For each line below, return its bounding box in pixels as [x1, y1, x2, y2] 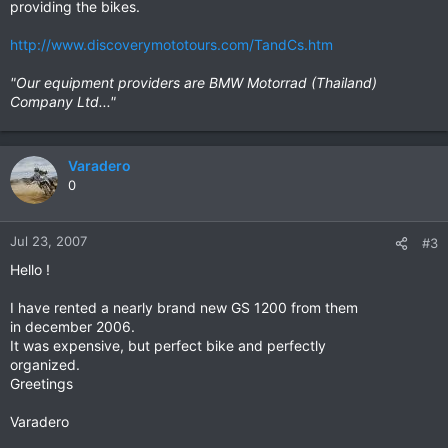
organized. [10, 356, 80, 373]
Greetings [10, 375, 73, 392]
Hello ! [10, 261, 50, 278]
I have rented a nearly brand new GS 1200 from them [10, 299, 358, 316]
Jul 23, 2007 [10, 233, 87, 249]
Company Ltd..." [10, 93, 116, 110]
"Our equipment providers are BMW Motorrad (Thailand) [10, 74, 377, 91]
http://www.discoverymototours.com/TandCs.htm [10, 36, 333, 53]
